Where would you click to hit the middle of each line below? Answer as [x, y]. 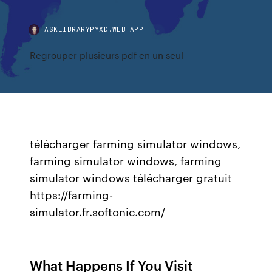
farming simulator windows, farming [126, 160]
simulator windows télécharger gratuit [131, 177]
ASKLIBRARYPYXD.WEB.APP [94, 29]
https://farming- [72, 194]
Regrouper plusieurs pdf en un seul [107, 55]
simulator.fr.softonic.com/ [98, 211]
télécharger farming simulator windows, [135, 143]
